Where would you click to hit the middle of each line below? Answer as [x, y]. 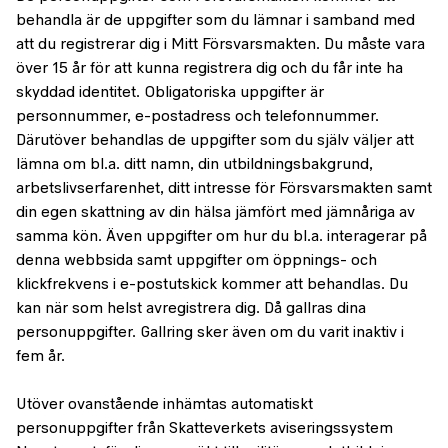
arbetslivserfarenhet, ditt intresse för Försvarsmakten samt [224, 189]
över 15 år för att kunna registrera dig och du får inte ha [209, 69]
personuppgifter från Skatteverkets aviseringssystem [204, 429]
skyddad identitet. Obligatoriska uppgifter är [170, 93]
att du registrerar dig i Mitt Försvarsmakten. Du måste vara [220, 45]
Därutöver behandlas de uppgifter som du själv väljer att [215, 141]
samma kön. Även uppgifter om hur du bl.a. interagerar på [221, 237]
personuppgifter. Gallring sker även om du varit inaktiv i [210, 333]
